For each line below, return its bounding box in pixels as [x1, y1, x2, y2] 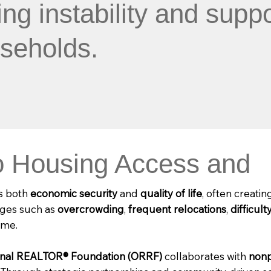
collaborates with [162, 250, 249, 263]
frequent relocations [128, 203, 226, 216]
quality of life [140, 187, 202, 200]
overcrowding [57, 203, 124, 216]
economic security [30, 187, 117, 200]
